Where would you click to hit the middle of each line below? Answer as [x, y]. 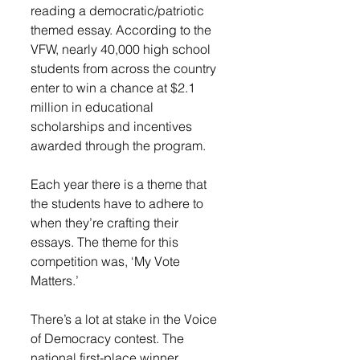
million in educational [94, 107]
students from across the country [125, 68]
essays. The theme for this [106, 242]
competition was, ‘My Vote [107, 261]
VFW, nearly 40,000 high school [122, 49]
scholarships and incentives [113, 126]
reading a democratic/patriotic [119, 10]
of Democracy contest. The [109, 338]
